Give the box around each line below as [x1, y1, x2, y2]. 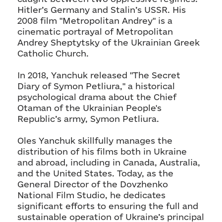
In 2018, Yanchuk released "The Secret [17, 70, 180, 80]
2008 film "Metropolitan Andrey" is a [17, 15, 172, 25]
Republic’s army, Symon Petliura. [17, 113, 159, 123]
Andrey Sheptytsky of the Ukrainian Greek [17, 37, 200, 47]
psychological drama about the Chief [17, 92, 176, 102]
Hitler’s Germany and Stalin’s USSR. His [17, 4, 186, 14]
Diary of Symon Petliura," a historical [17, 81, 175, 91]
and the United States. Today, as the [17, 168, 173, 178]
